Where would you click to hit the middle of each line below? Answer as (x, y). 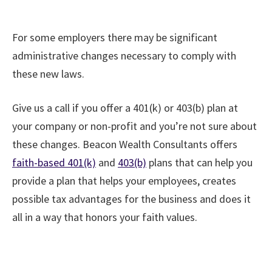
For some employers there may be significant (115, 37)
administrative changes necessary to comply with (124, 55)
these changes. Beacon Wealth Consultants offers (125, 144)
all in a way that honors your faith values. (105, 217)
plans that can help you (199, 162)
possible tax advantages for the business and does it (131, 199)
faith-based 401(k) (54, 162)
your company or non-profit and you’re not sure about (134, 126)
